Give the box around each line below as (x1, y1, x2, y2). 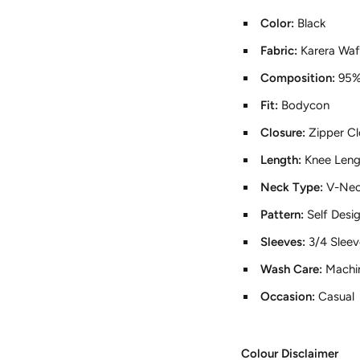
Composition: (260, 71, 339, 86)
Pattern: (260, 207, 308, 223)
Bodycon (281, 98, 330, 113)
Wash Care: (260, 262, 326, 277)
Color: (260, 16, 298, 31)
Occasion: (260, 289, 319, 305)
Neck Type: (260, 180, 327, 195)
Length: (260, 153, 305, 168)
